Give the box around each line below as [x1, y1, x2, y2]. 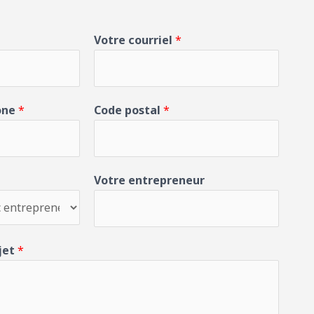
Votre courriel [93, 32, 175, 48]
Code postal [93, 102, 163, 118]
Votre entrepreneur [93, 172, 205, 188]
